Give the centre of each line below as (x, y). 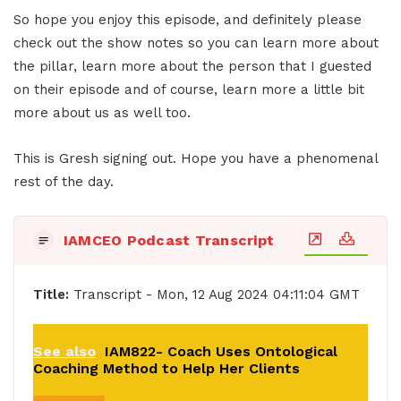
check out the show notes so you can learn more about (196, 43)
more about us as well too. (102, 112)
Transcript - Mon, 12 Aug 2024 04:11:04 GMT (214, 295)
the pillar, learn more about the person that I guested (192, 66)
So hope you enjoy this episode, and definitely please (188, 19)
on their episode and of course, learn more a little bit (189, 89)
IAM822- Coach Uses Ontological (221, 352)
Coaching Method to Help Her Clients (166, 369)
